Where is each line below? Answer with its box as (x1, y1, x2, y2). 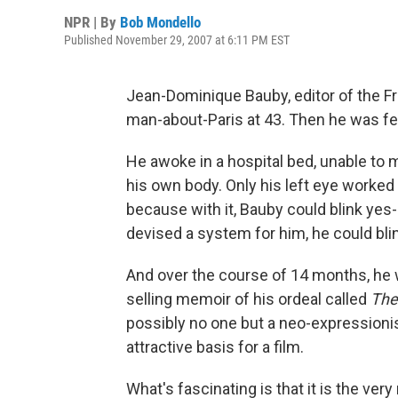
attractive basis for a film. (126, 338, 304, 356)
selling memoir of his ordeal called (126, 290, 370, 308)
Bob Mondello (120, 13, 201, 31)
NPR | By (64, 13, 120, 31)
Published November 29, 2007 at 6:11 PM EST (64, 33, 290, 47)
